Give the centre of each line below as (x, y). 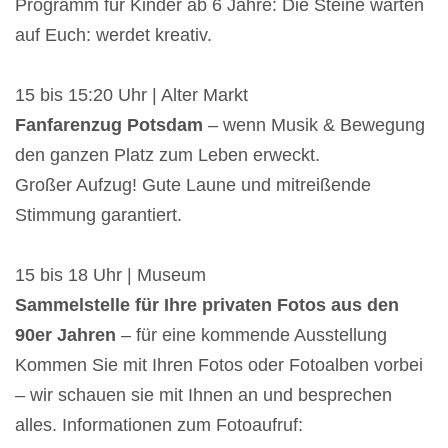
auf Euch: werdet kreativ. (113, 35)
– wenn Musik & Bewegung (316, 125)
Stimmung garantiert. (98, 215)
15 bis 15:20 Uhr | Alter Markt (131, 95)
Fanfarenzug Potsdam (111, 125)
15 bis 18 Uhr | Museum (110, 275)
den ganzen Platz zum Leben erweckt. (167, 155)
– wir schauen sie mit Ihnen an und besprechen (203, 395)
